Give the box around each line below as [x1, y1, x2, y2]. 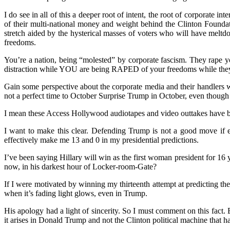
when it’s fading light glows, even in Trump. [4, 188, 147, 198]
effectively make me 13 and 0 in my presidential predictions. [4, 135, 199, 144]
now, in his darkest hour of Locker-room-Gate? [4, 162, 157, 171]
